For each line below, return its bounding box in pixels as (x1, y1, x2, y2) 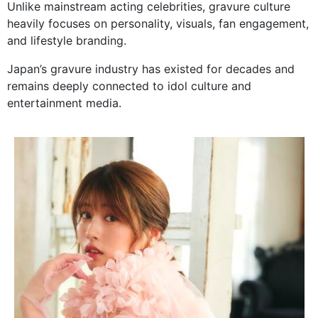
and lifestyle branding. (7, 33, 126, 48)
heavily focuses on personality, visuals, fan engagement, (7, 16, 309, 31)
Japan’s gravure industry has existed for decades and (7, 62, 295, 77)
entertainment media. (7, 96, 121, 111)
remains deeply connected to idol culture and (7, 79, 251, 94)
